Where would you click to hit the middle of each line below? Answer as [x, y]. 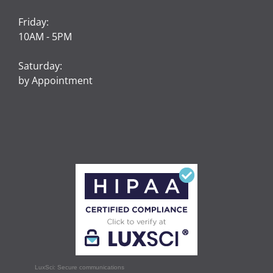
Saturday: [40, 66]
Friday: [34, 22]
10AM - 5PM [45, 36]
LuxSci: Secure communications [79, 267]
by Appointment [55, 80]
